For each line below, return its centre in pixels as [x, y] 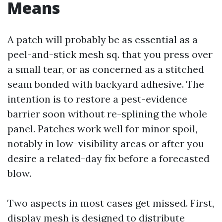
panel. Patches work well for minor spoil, [102, 129]
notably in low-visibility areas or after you [106, 143]
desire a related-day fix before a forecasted [109, 158]
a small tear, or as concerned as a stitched [106, 69]
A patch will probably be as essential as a [103, 39]
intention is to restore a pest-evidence [97, 99]
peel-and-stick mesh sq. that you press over [110, 54]
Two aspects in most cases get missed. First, [111, 203]
